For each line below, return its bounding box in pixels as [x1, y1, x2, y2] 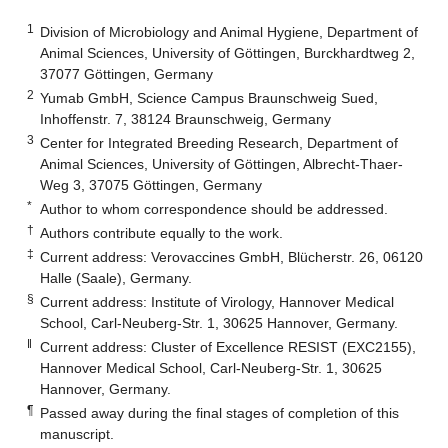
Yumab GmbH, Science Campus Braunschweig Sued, [40, 89, 379, 106]
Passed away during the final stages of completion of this [40, 404, 400, 421]
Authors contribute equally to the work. [40, 224, 284, 241]
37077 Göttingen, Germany [40, 65, 214, 82]
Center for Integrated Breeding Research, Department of [40, 134, 399, 151]
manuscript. [40, 425, 115, 442]
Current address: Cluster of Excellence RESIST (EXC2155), [40, 338, 417, 355]
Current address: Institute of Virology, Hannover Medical [40, 293, 395, 310]
